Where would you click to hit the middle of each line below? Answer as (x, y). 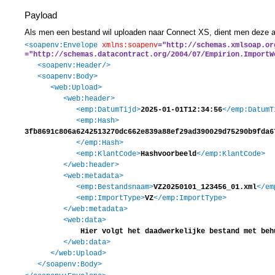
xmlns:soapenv (130, 45)
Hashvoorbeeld (168, 154)
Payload (41, 15)
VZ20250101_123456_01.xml (205, 187)
